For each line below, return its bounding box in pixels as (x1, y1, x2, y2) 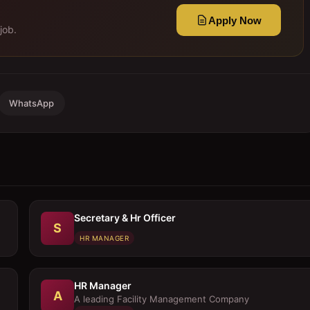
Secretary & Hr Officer (74, 212, 176, 224)
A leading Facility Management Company (74, 293, 249, 304)
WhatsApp (9, 98, 54, 109)
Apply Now (208, 14, 262, 26)
